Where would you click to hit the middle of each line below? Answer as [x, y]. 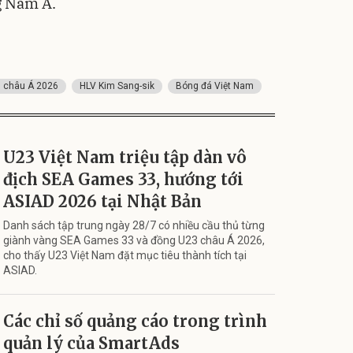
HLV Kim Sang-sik [117, 85]
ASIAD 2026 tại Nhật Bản [102, 201]
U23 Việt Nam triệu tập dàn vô [125, 157]
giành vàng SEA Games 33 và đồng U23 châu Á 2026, [134, 240]
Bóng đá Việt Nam [215, 85]
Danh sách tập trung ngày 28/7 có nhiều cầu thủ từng [134, 225]
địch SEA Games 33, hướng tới [123, 179]
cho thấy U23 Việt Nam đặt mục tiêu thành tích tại [125, 255]
